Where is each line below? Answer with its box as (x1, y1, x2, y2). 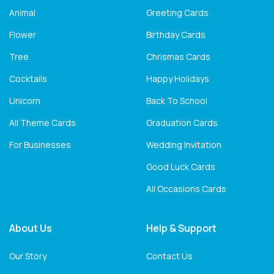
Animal (9, 7, 35, 19)
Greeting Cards (146, 7, 209, 19)
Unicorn (9, 95, 40, 107)
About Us (9, 221, 52, 235)
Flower (9, 29, 36, 41)
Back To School (146, 95, 207, 107)
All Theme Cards (9, 117, 76, 129)
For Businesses (9, 139, 71, 151)
